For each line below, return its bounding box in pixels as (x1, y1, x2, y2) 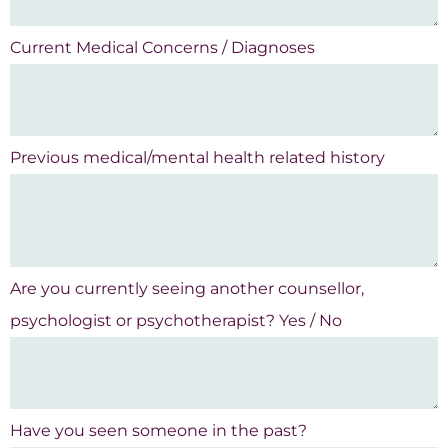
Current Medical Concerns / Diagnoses (10, 38, 315, 58)
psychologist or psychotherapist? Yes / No (10, 311, 342, 331)
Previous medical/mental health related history (10, 148, 385, 168)
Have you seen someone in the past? (10, 421, 307, 441)
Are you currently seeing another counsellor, (10, 279, 364, 299)
